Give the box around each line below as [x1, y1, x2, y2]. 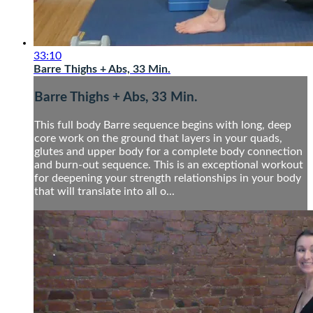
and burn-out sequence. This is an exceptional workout [34, 159, 303, 170]
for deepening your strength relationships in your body [34, 172, 301, 184]
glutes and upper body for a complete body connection [34, 145, 303, 157]
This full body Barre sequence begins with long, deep [34, 119, 291, 131]
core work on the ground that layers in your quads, [34, 132, 282, 144]
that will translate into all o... [34, 185, 175, 197]
